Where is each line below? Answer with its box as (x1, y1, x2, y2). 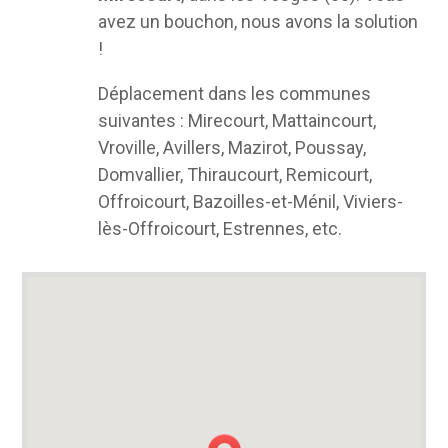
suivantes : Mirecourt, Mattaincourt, (97, 110, 376, 131)
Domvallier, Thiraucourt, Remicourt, (97, 164, 372, 185)
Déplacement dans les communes (97, 83, 371, 104)
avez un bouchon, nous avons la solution (97, 11, 418, 32)
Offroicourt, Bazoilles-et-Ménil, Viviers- (97, 191, 403, 212)
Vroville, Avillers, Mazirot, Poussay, (97, 137, 366, 158)
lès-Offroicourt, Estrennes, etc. (97, 218, 342, 239)
